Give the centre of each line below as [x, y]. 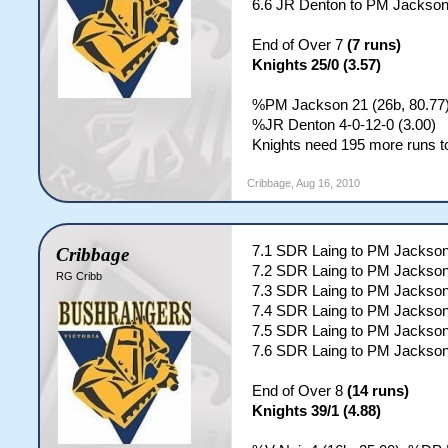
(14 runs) [378, 391]
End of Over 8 [300, 391]
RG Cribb [79, 276]
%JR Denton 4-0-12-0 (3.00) [344, 125]
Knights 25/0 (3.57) [317, 65]
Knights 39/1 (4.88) [317, 411]
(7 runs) [374, 45]
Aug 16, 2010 [328, 183]
